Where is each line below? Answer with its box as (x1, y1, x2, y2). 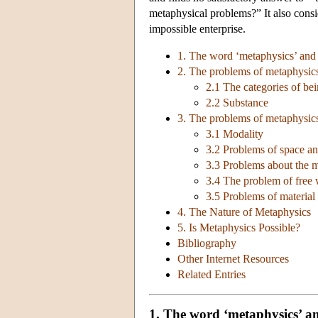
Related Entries (177, 268, 246, 281)
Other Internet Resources (177, 253, 289, 265)
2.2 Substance (206, 97, 268, 109)
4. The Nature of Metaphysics (177, 206, 311, 219)
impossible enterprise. (149, 23, 246, 35)
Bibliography (177, 237, 236, 250)
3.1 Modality (206, 128, 263, 141)
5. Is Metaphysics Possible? (177, 221, 300, 234)
